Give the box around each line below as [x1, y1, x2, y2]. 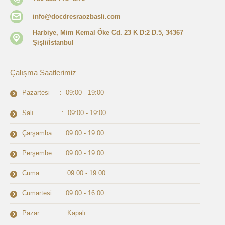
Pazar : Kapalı [22, 209, 86, 217]
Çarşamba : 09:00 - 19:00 [22, 129, 104, 137]
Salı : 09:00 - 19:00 [22, 109, 106, 117]
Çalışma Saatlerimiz [10, 68, 76, 77]
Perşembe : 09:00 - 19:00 [22, 149, 104, 157]
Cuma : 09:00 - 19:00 [22, 169, 105, 177]
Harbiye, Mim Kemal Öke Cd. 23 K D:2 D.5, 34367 [33, 29, 183, 37]
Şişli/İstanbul [33, 39, 74, 47]
